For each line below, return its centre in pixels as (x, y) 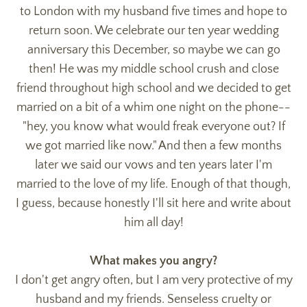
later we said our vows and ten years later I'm (153, 165)
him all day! (153, 222)
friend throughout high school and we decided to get (153, 88)
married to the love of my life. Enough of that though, (153, 184)
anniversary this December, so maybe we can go (153, 50)
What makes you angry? (153, 261)
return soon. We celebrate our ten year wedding (153, 30)
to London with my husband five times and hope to (153, 11)
